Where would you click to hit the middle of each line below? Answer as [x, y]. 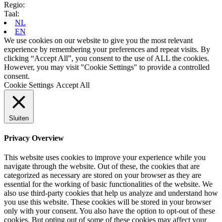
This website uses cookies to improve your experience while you [105, 158]
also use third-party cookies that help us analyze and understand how [111, 193]
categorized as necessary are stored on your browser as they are [103, 175]
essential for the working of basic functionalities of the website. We [108, 184]
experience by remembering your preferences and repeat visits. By [107, 49]
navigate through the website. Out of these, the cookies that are [102, 166]
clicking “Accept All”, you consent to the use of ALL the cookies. [107, 58]
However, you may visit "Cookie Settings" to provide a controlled [107, 67]
